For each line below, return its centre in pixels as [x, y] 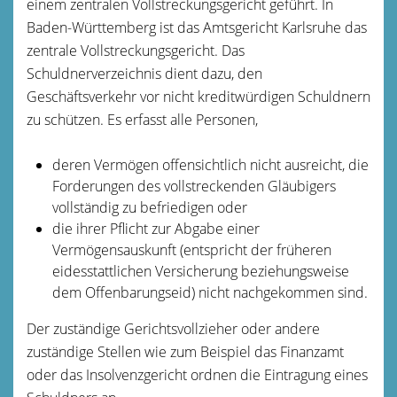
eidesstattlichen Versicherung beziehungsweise [200, 271]
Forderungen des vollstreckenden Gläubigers [194, 186]
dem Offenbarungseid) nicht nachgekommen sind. [210, 292]
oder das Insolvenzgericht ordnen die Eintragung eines [197, 374]
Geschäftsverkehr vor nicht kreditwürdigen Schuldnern [198, 96]
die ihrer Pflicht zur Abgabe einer [156, 228]
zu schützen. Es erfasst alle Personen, [142, 119]
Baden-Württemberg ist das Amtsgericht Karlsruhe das [197, 27]
